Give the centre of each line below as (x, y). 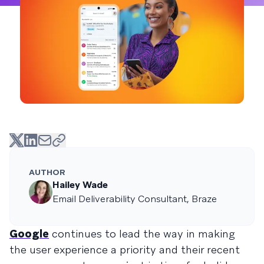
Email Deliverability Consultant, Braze (135, 199)
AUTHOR (47, 172)
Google (29, 233)
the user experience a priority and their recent (125, 249)
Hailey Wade (80, 184)
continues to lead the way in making (142, 233)
